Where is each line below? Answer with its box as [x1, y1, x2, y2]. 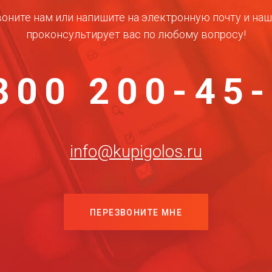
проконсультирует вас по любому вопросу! [26, 28, 246, 41]
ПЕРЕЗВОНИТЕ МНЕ [90, 208, 182, 217]
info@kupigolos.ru [70, 141, 202, 161]
